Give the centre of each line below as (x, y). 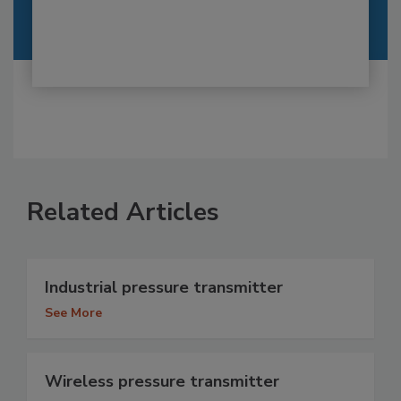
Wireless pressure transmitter (162, 382)
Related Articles (123, 213)
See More (73, 313)
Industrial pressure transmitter (164, 288)
